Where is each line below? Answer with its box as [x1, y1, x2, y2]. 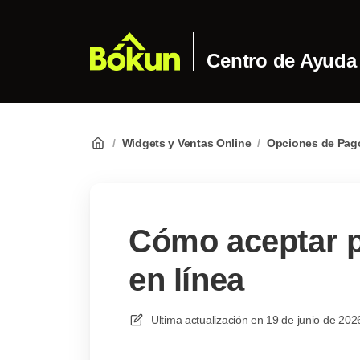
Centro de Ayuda [207, 50, 357, 72]
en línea [129, 262, 244, 297]
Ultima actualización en [151, 313, 264, 326]
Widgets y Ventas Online [121, 137, 252, 149]
